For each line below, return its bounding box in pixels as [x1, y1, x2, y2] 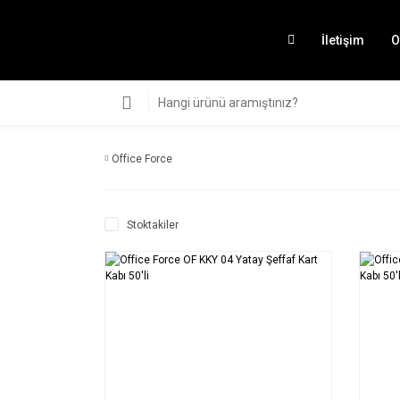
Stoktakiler [127, 219, 179, 231]
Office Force [112, 153, 172, 165]
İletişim [321, 32, 364, 47]
